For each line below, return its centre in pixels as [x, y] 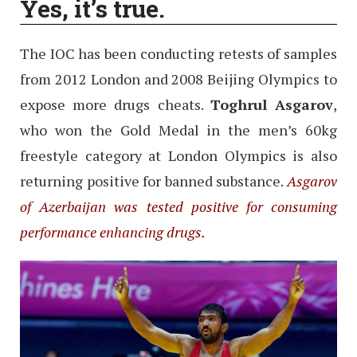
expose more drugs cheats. [115, 105]
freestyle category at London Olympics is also [178, 156]
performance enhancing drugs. [113, 232]
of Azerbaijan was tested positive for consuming [178, 207]
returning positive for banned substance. [153, 181]
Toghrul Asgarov [272, 105]
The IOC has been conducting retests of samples [178, 54]
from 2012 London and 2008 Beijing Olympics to [178, 79]
